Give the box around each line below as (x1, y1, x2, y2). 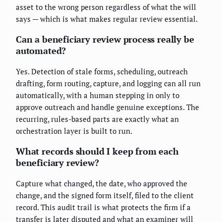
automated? (16, 45, 66, 57)
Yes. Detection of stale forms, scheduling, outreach (16, 66, 188, 77)
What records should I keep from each (16, 145, 179, 158)
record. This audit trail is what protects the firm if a (16, 202, 191, 213)
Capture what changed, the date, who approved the (16, 178, 187, 189)
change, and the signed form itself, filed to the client (16, 190, 194, 201)
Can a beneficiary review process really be (16, 33, 194, 46)
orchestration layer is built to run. (16, 126, 132, 136)
